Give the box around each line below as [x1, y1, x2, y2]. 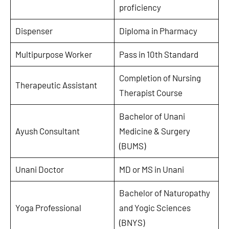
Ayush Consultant [15, 125, 80, 136]
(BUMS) [119, 140, 146, 151]
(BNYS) [119, 217, 145, 227]
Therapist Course [119, 87, 182, 98]
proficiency [119, 2, 161, 12]
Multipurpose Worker [15, 49, 92, 59]
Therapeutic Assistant [15, 79, 97, 90]
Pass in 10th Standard [119, 49, 198, 59]
